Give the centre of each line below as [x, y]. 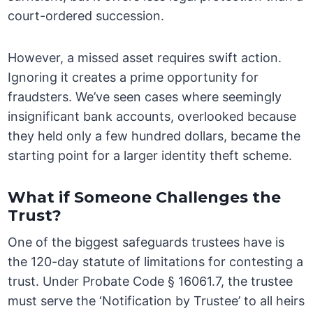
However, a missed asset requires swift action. [145, 58]
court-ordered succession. [86, 16]
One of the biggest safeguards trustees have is [146, 242]
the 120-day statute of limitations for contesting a [156, 262]
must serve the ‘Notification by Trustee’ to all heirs [156, 301]
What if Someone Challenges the [145, 198]
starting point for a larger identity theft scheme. [150, 156]
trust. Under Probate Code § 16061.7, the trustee [151, 282]
